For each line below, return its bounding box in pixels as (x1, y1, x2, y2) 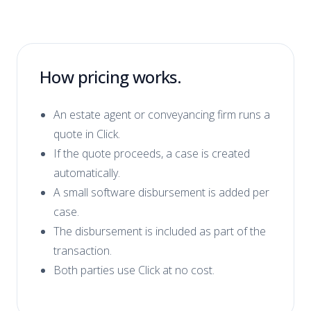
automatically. (53, 165, 120, 180)
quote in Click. (53, 126, 120, 142)
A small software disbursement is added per (53, 185, 269, 200)
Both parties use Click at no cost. (53, 262, 215, 278)
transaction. (53, 243, 112, 258)
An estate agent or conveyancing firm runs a (53, 107, 270, 122)
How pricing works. (40, 65, 182, 88)
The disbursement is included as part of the (53, 224, 266, 239)
